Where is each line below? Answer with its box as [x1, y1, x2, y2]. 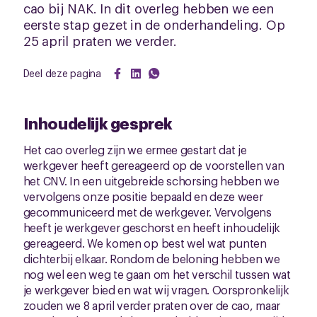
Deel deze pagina [23, 66, 102, 79]
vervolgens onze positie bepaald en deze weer [23, 188, 263, 204]
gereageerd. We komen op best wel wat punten [23, 235, 267, 250]
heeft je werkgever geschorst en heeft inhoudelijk [23, 219, 281, 235]
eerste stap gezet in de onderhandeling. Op [23, 16, 285, 33]
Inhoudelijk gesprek [23, 112, 173, 133]
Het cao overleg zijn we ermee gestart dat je [23, 142, 247, 157]
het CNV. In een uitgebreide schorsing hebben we [23, 173, 279, 188]
